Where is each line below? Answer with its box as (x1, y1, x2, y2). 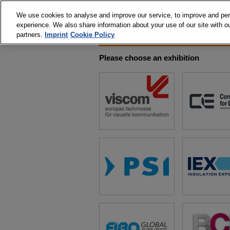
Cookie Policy (70, 31, 114, 39)
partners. (16, 31, 45, 39)
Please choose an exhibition (99, 53, 199, 62)
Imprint (45, 31, 68, 39)
